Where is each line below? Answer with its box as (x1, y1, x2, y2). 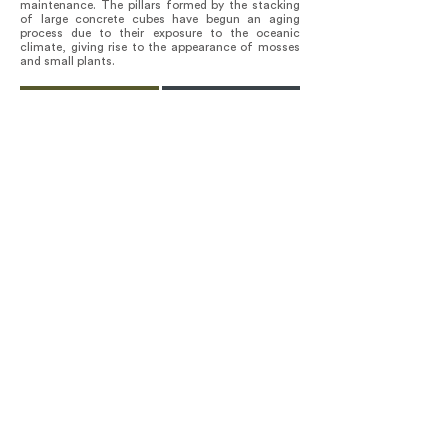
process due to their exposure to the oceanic (20, 27, 300, 39)
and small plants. (20, 55, 115, 67)
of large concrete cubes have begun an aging (20, 13, 300, 25)
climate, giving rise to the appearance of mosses (20, 41, 300, 53)
